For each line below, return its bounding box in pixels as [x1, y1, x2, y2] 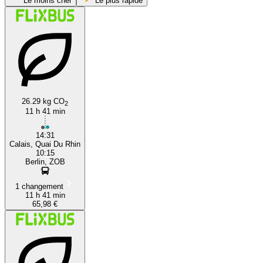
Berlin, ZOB [25, 157, 65, 166]
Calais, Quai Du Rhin [9, 139, 80, 149]
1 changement [15, 181, 63, 191]
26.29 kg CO [22, 96, 65, 106]
